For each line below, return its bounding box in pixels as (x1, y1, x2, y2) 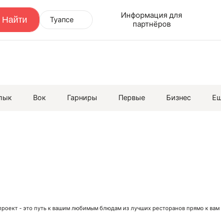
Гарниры (67, 93, 98, 103)
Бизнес (166, 93, 191, 103)
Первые (118, 93, 146, 103)
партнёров (132, 19, 171, 29)
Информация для (121, 10, 183, 20)
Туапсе (49, 15, 74, 25)
